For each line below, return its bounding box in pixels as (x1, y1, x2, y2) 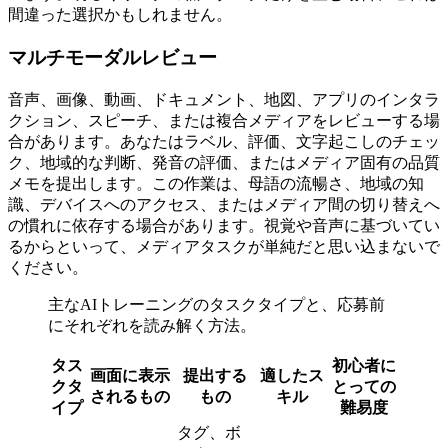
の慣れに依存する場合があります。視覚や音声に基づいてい (8, 216, 440, 234)
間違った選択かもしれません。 (8, 6, 232, 24)
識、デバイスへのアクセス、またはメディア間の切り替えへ (8, 195, 440, 213)
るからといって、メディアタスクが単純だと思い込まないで (8, 237, 440, 255)
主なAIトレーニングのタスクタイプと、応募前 (48, 295, 385, 313)
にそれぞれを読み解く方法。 (48, 316, 256, 334)
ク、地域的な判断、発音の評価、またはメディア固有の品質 (8, 153, 440, 171)
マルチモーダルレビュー (8, 47, 217, 69)
